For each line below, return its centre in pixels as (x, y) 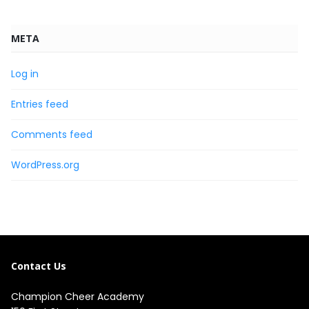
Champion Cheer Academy (78, 297)
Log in (25, 74)
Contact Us (39, 266)
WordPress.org (45, 165)
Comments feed (52, 134)
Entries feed (40, 104)
